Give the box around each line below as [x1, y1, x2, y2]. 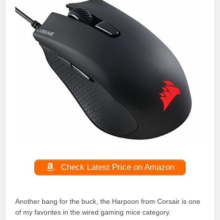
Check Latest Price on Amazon [58, 162, 174, 172]
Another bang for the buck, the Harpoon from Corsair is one [15, 197, 201, 206]
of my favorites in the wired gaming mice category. [15, 208, 171, 217]
